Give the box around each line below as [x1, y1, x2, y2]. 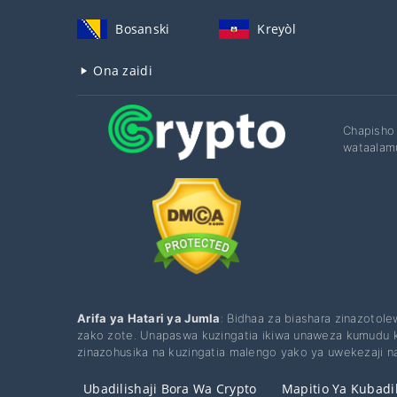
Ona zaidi [90, 62, 152, 80]
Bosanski [115, 20, 170, 38]
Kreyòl [257, 20, 296, 38]
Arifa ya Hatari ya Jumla [77, 310, 221, 325]
